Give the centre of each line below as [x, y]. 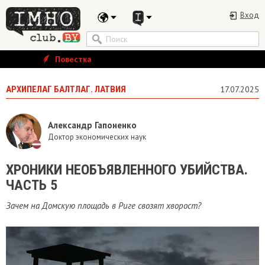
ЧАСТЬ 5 [32, 185]
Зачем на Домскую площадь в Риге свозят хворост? [104, 206]
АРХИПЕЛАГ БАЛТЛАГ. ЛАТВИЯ [66, 89]
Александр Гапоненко [92, 125]
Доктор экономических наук [97, 137]
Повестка [72, 59]
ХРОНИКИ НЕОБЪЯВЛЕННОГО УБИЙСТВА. [127, 170]
